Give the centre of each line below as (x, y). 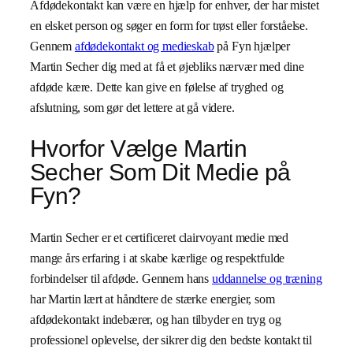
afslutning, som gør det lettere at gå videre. (132, 107)
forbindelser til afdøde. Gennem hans (121, 278)
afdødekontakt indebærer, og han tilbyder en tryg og (156, 319)
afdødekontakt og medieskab (144, 46)
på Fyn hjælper (252, 46)
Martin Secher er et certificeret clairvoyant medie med (160, 237)
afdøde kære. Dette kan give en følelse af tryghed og (157, 87)
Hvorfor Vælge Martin (139, 149)
